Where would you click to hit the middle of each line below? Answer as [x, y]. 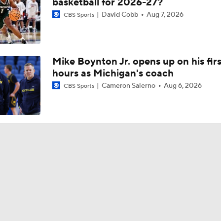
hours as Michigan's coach [113, 74]
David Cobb [120, 15]
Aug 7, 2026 [165, 15]
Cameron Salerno [128, 86]
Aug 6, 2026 [183, 86]
